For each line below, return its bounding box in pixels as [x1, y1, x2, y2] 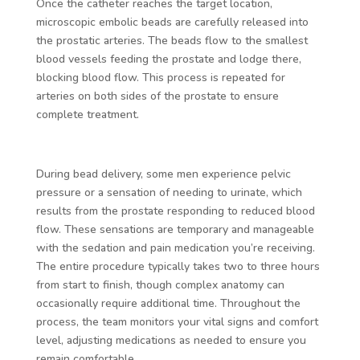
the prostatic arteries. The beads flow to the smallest [35, 32, 308, 48]
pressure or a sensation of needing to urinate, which [35, 184, 302, 200]
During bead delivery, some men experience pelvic [35, 166, 291, 182]
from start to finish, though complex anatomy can [35, 276, 284, 292]
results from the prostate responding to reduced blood [35, 202, 315, 219]
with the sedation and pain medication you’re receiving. [35, 239, 315, 256]
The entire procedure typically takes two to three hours [35, 258, 320, 274]
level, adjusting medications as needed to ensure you [35, 332, 306, 348]
